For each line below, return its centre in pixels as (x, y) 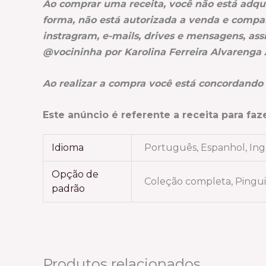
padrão (69, 188)
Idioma (68, 147)
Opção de (75, 174)
